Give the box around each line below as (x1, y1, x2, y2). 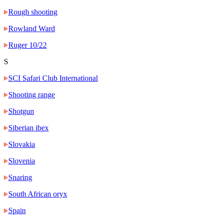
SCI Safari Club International (8, 74, 98, 83)
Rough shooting (8, 8, 57, 17)
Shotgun (8, 107, 34, 116)
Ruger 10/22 (8, 41, 47, 50)
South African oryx (8, 190, 67, 199)
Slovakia (8, 140, 35, 149)
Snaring (8, 173, 32, 182)
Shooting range (8, 91, 55, 99)
